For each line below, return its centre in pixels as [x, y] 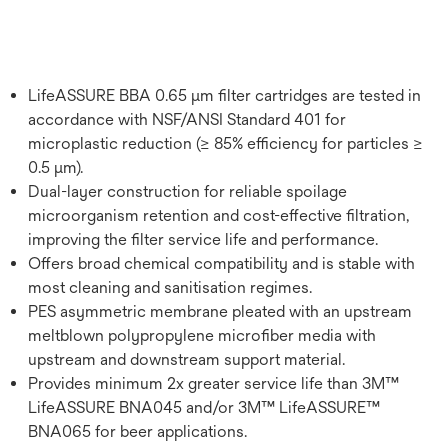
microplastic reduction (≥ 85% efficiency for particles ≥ [225, 143]
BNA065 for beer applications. [137, 431]
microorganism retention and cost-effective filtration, [218, 215]
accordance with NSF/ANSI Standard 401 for [187, 119]
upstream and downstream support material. [186, 359]
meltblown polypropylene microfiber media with [202, 335]
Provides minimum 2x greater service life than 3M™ [213, 383]
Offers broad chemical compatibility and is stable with [221, 263]
